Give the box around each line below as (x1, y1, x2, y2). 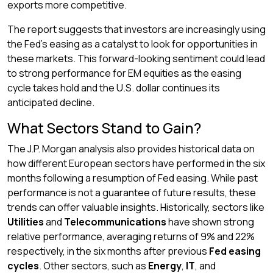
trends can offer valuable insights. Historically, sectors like (7, 200, 264, 214)
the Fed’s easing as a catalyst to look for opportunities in (7, 37, 258, 51)
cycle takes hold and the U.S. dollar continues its (7, 81, 220, 94)
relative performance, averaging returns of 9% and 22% (7, 230, 255, 243)
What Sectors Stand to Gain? (7, 118, 201, 138)
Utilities (7, 215, 44, 229)
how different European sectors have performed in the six (7, 157, 265, 170)
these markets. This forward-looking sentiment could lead (7, 52, 265, 65)
